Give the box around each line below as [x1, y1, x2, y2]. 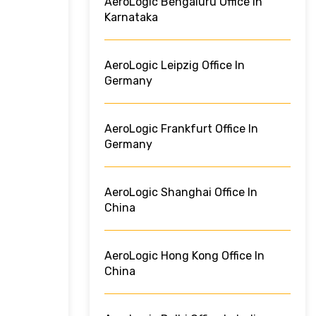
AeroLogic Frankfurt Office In [104, 122, 258, 136]
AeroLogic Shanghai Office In [104, 186, 257, 200]
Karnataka [104, 11, 158, 25]
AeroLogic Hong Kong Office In [104, 249, 265, 263]
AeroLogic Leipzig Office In [104, 59, 245, 73]
